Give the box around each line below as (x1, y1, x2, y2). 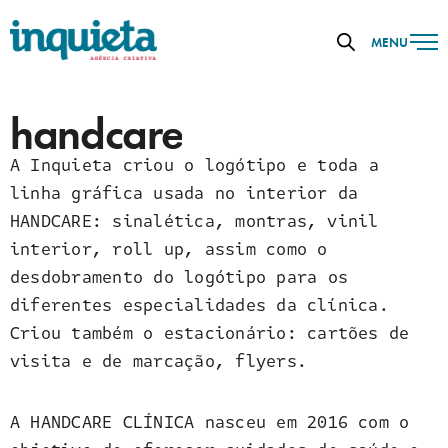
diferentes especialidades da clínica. (10, 292, 389, 318)
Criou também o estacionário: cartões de (10, 320, 410, 346)
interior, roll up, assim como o (10, 236, 328, 262)
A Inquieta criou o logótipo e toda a (10, 152, 379, 178)
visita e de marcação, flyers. (10, 348, 308, 374)
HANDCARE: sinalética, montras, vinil (10, 208, 379, 234)
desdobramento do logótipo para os (10, 264, 348, 290)
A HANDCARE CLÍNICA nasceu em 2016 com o (10, 409, 410, 435)
